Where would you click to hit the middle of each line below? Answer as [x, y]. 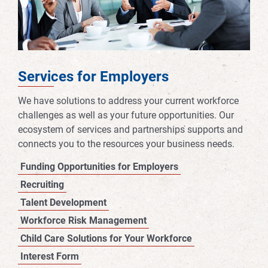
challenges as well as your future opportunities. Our [126, 115]
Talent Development [63, 202]
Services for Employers [93, 76]
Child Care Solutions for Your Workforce [106, 238]
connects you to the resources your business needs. [126, 144]
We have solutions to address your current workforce [128, 100]
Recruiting [42, 184]
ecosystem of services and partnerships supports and [130, 129]
